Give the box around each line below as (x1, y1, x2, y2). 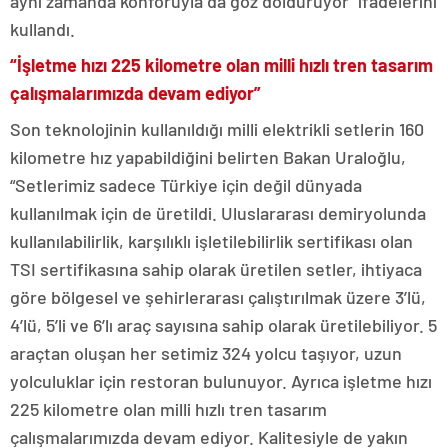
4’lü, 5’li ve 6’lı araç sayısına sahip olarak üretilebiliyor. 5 (10, 313, 437, 336)
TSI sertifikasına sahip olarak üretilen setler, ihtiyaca (10, 257, 422, 280)
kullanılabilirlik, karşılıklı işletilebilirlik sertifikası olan (10, 229, 413, 252)
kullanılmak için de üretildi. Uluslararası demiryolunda (10, 201, 426, 224)
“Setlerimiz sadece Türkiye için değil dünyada (10, 173, 362, 196)
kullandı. (10, 17, 75, 40)
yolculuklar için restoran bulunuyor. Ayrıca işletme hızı (10, 369, 432, 392)
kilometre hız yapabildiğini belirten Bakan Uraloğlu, (10, 145, 406, 168)
